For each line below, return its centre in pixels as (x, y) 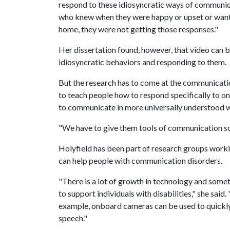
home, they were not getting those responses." (138, 29)
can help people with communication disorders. (140, 160)
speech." (73, 218)
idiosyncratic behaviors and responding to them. (142, 62)
